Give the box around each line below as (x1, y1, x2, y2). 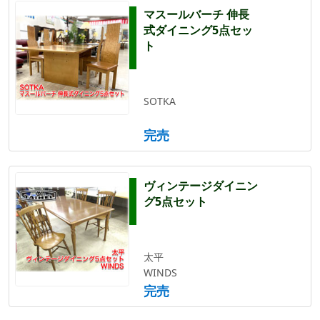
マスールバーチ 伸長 (144, 6, 249, 22)
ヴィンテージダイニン (144, 177, 258, 194)
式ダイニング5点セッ (144, 21, 253, 38)
